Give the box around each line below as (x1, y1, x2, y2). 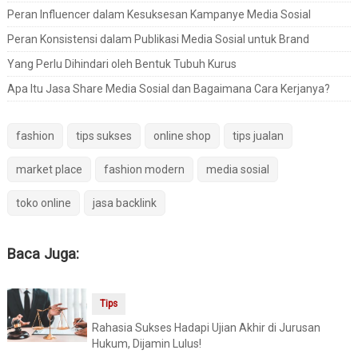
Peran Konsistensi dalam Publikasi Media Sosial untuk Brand (6, 33, 309, 46)
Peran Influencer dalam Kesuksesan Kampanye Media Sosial (6, 8, 311, 22)
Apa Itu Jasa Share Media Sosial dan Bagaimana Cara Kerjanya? (6, 82, 330, 96)
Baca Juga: (6, 245, 79, 262)
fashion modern (103, 162, 185, 176)
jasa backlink (92, 196, 157, 209)
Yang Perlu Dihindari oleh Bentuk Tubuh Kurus (6, 58, 237, 71)
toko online (15, 196, 71, 209)
